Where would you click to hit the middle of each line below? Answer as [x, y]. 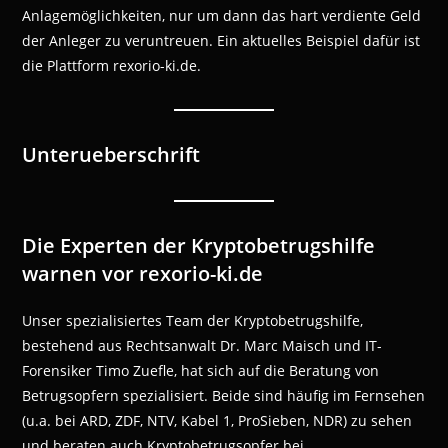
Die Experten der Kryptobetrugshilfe [199, 246]
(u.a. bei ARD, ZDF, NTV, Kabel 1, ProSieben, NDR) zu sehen [217, 421]
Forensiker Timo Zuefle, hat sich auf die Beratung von [201, 371]
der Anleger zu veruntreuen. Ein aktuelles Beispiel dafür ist [221, 41]
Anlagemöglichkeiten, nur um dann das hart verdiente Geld [222, 16]
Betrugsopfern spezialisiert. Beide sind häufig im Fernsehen [224, 396]
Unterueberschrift [111, 155]
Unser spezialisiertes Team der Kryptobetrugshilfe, [193, 321]
